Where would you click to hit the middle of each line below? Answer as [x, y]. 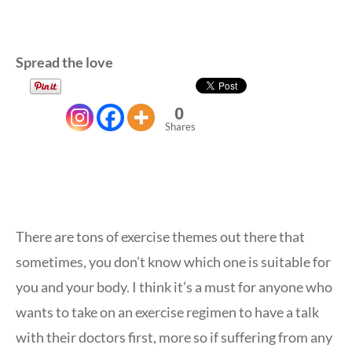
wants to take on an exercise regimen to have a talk [167, 312]
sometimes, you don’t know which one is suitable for [173, 262]
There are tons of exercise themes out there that [160, 237]
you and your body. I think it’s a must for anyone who [174, 287]
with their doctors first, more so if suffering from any [174, 337]
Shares [180, 127]
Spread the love [64, 62]
